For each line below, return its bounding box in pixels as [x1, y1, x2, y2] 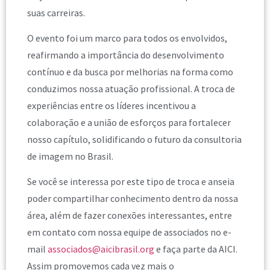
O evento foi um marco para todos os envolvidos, [27, 31, 227, 44]
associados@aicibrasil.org [48, 243, 154, 256]
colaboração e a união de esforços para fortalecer [27, 116, 231, 128]
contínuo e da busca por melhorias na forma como [27, 65, 233, 78]
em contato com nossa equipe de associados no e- [27, 226, 231, 239]
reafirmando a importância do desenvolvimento [27, 48, 224, 61]
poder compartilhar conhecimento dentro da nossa [27, 192, 238, 205]
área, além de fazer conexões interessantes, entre [27, 209, 232, 222]
